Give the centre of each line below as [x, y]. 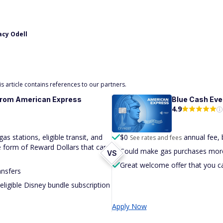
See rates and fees [156, 137]
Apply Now [129, 206]
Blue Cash [190, 99]
